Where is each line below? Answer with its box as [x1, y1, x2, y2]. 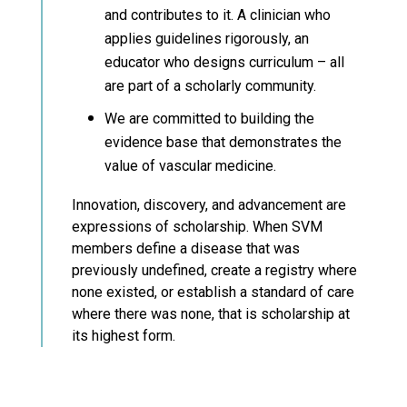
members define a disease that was [71, 239, 300, 257]
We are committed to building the [104, 109, 314, 127]
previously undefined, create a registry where [71, 261, 357, 279]
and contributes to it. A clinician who [104, 5, 331, 24]
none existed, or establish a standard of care [71, 283, 354, 301]
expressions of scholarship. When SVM [71, 217, 323, 235]
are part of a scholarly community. [104, 76, 316, 94]
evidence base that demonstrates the [104, 133, 342, 151]
